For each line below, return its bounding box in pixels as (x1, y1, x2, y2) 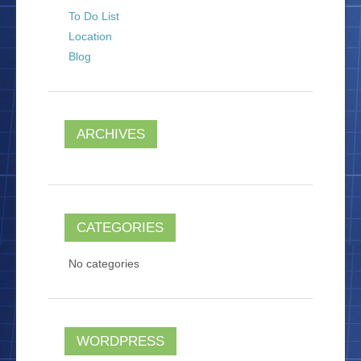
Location (68, 30, 112, 43)
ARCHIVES (77, 127, 145, 142)
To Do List (68, 10, 119, 23)
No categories (68, 257, 139, 270)
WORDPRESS (77, 334, 164, 349)
